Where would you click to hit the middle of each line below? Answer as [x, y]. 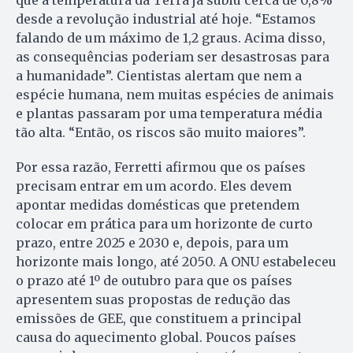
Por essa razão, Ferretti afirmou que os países [161, 167]
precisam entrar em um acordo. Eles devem [154, 186]
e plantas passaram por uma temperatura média [169, 113]
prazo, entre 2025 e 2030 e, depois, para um [152, 242]
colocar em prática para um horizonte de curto [164, 223]
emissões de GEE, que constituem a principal [159, 318]
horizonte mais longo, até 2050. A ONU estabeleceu [176, 261]
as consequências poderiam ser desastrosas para [173, 56]
